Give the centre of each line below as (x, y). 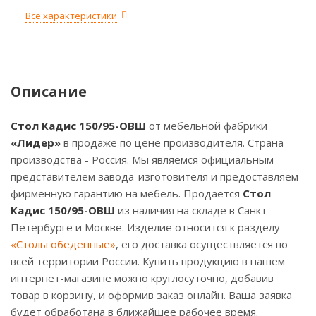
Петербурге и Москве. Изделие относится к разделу (145, 227)
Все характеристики (71, 15)
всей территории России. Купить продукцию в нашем (148, 261)
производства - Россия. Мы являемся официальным (142, 159)
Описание (49, 91)
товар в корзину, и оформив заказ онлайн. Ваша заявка (151, 294)
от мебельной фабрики (207, 125)
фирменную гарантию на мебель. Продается (127, 193)
